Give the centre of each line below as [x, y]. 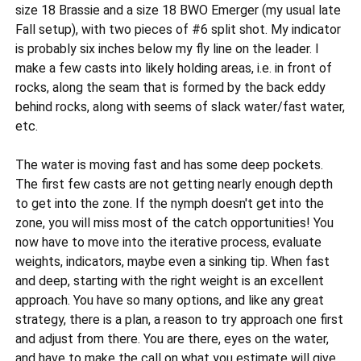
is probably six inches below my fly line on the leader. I [168, 49]
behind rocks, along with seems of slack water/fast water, [180, 107]
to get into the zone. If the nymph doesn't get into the [170, 204]
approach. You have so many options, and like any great [170, 301]
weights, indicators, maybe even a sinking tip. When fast [173, 262]
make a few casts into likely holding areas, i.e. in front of [174, 68]
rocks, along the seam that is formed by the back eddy [171, 88]
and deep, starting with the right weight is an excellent [170, 281]
